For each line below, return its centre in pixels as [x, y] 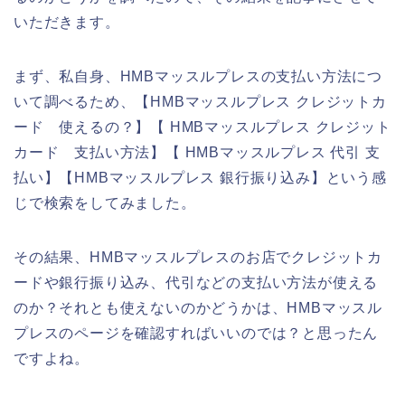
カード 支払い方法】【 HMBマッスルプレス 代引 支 [197, 153]
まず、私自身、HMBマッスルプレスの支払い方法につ [198, 77]
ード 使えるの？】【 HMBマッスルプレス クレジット [202, 127]
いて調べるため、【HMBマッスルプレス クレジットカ [200, 102]
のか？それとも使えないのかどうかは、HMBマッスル [198, 308]
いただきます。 [67, 23]
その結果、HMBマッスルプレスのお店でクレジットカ [198, 258]
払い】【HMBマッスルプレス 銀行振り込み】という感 [200, 178]
